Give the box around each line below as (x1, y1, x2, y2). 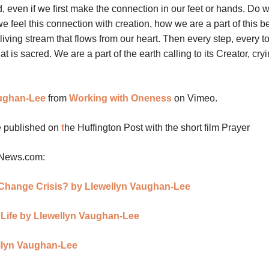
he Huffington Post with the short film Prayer (64, 122, 250, 133)
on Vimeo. (172, 93, 217, 104)
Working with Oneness (69, 93, 172, 104)
